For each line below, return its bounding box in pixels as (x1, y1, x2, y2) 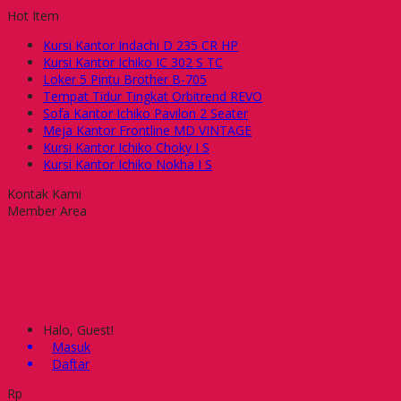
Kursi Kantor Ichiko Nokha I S (43, 156, 212, 173)
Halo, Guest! (43, 321, 114, 338)
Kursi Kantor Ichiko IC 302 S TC (43, 54, 223, 71)
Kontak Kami (7, 185, 81, 202)
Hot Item (7, 7, 59, 24)
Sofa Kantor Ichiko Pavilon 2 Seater (43, 105, 248, 122)
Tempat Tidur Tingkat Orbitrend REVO (43, 88, 262, 105)
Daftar (52, 355, 90, 372)
